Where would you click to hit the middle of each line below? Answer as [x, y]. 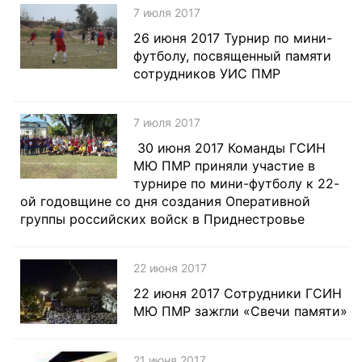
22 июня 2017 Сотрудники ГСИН [238, 293]
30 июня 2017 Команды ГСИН [229, 148]
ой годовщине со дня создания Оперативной [165, 201]
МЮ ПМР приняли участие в [224, 166]
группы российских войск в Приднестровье [162, 219]
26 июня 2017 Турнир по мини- [233, 38]
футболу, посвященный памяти [232, 56]
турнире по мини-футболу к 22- [236, 183]
